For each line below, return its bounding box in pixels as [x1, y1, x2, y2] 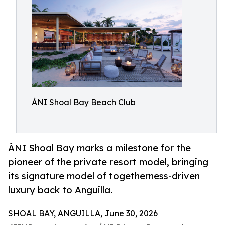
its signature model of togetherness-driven [8, 170, 200, 182]
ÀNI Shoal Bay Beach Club [32, 97, 136, 107]
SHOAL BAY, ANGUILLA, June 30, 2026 [8, 208, 158, 219]
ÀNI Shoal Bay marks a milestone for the [8, 142, 191, 154]
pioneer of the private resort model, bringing [8, 156, 208, 168]
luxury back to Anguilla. [8, 184, 113, 196]
